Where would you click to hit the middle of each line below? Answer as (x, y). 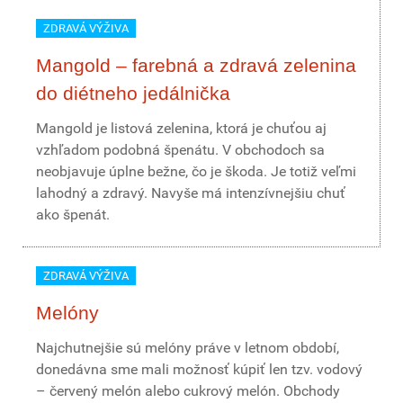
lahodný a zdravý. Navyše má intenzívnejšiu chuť (191, 193)
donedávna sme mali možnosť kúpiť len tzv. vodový (199, 369)
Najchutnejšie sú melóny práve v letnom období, (188, 348)
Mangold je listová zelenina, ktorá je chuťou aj (181, 128)
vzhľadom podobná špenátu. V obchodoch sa (180, 150)
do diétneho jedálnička (133, 93)
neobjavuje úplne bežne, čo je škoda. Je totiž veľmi (196, 171)
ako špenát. (73, 215)
